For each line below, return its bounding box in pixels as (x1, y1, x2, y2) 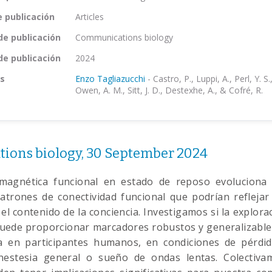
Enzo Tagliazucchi (75, 73, 145, 84)
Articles (75, 11, 104, 22)
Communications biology (75, 32, 173, 43)
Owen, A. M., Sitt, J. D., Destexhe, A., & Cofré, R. (75, 84, 263, 96)
